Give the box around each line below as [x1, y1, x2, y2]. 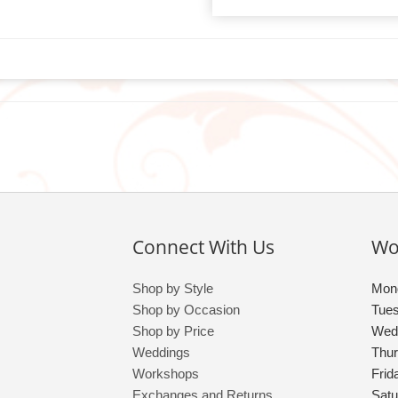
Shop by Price [132, 323, 215, 339]
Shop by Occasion [132, 302, 241, 318]
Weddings [132, 345, 191, 361]
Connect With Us [132, 235, 275, 260]
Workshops [132, 366, 200, 382]
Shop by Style [132, 281, 214, 297]
